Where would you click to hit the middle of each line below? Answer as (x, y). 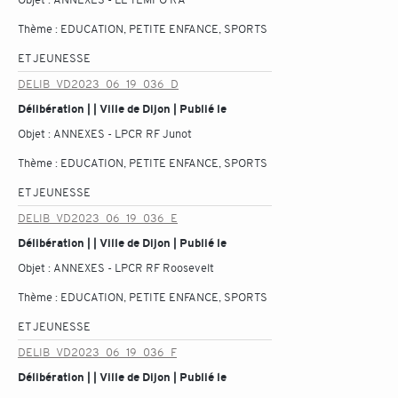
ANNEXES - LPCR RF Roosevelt (134, 268)
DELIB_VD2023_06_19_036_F (97, 352)
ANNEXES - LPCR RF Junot (123, 134)
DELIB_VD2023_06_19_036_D (98, 84)
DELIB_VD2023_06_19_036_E (98, 218)
